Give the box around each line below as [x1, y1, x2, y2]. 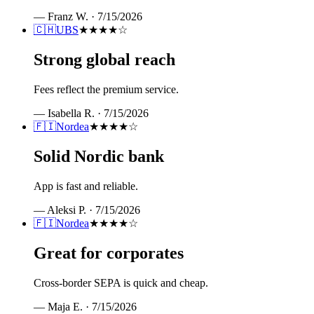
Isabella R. [48, 107, 95, 120]
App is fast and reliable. [34, 179, 138, 192]
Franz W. [48, 11, 88, 23]
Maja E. [48, 300, 83, 313]
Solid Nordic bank [34, 147, 164, 166]
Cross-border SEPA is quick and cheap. [34, 276, 208, 289]
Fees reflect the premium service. [34, 83, 179, 96]
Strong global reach [34, 50, 175, 69]
